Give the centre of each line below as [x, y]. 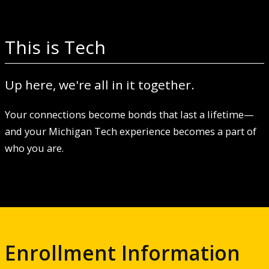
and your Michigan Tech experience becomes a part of [131, 131]
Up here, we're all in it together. [100, 84]
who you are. [34, 148]
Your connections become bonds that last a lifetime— [129, 114]
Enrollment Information [122, 252]
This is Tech [55, 47]
